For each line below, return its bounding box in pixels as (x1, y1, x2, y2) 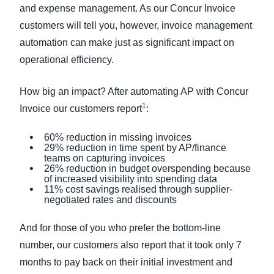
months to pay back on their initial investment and (20, 257, 232, 267)
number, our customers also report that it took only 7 (20, 240, 242, 250)
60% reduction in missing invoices (44, 132, 191, 143)
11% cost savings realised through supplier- (44, 184, 232, 194)
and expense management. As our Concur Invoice (20, 3, 235, 13)
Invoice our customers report (20, 103, 142, 114)
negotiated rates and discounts (44, 194, 177, 205)
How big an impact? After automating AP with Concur (20, 86, 248, 97)
